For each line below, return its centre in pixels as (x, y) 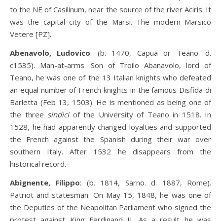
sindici (58, 114)
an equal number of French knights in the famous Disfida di (110, 90)
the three (29, 114)
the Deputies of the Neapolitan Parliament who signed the (110, 207)
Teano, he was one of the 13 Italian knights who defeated (110, 77)
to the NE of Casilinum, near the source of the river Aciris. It (110, 9)
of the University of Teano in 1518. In (140, 114)
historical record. (38, 164)
